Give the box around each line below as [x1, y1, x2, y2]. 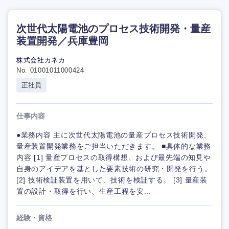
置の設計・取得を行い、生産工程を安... [16, 187, 151, 196]
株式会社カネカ [16, 56, 65, 64]
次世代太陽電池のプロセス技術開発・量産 [16, 23, 211, 35]
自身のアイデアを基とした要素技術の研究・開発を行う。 [16, 165, 212, 173]
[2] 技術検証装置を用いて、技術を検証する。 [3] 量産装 [16, 176, 208, 185]
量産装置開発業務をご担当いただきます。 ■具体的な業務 [16, 142, 211, 151]
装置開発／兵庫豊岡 [16, 35, 108, 47]
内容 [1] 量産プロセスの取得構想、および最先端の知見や [16, 153, 211, 162]
